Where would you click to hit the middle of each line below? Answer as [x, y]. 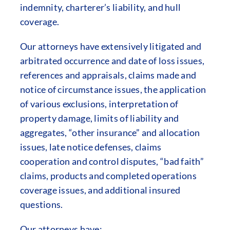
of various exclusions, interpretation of [99, 104]
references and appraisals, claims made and [108, 75]
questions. [41, 204]
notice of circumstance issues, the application [113, 89]
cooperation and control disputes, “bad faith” [112, 161]
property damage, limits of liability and [99, 118]
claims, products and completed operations [108, 176]
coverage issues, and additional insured [100, 190]
